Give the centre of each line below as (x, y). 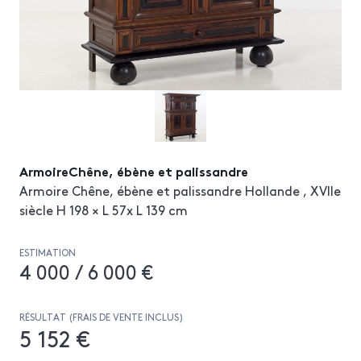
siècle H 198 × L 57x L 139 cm (104, 210)
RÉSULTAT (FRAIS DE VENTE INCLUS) (102, 317)
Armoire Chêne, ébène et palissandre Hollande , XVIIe (180, 190)
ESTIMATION (48, 252)
